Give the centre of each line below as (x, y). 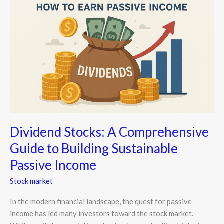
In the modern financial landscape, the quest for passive (101, 202)
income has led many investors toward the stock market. (102, 214)
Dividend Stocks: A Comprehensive (109, 132)
